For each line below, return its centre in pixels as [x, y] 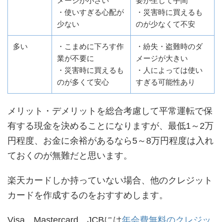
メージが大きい [162, 58]
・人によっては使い [169, 70]
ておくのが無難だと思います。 [70, 156]
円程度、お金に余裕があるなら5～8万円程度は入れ [111, 141]
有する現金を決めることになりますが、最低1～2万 [111, 126]
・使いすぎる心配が [90, 12]
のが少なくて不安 [166, 24]
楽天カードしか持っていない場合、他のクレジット [110, 181]
